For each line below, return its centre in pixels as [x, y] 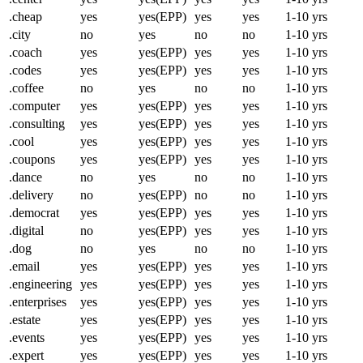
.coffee [26, 88]
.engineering [41, 284]
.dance [26, 177]
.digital [26, 231]
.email [24, 267]
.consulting [37, 124]
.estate [25, 320]
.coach [26, 53]
